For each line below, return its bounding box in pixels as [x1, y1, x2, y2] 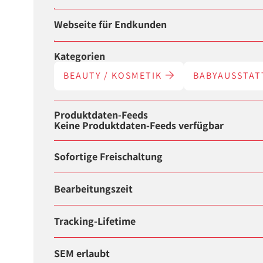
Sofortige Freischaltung [54, 149, 163, 163]
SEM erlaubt [54, 247, 110, 261]
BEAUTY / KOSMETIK [63, 69, 166, 82]
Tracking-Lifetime [54, 214, 136, 228]
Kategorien [54, 49, 106, 63]
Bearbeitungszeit [54, 181, 133, 195]
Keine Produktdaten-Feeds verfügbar [54, 118, 224, 132]
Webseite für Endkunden [54, 18, 167, 32]
